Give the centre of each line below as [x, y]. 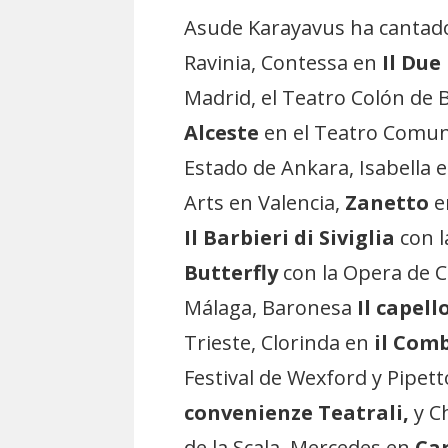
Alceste [222, 133]
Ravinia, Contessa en [283, 63]
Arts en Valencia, [265, 203]
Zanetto [387, 203]
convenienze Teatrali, [297, 413]
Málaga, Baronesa [271, 308]
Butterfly [231, 273]
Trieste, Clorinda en [279, 343]
